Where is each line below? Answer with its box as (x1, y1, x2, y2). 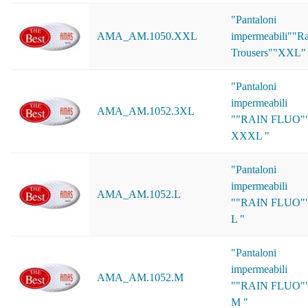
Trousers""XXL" (231, 47, 306, 58)
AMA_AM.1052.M (97, 272, 184, 283)
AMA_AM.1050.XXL (97, 30, 197, 42)
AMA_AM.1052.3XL (97, 105, 195, 117)
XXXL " (231, 130, 269, 142)
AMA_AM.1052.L (97, 188, 181, 200)
